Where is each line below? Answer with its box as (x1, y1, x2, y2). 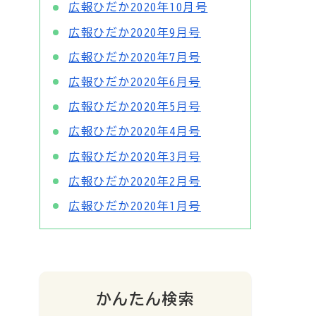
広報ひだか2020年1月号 (68, 200, 201, 212)
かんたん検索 (95, 291, 195, 307)
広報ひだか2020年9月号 (68, 26, 201, 38)
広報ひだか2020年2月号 (68, 175, 201, 187)
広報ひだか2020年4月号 (68, 126, 201, 138)
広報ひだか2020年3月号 (68, 150, 201, 162)
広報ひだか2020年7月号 (68, 51, 201, 63)
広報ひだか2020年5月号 (68, 101, 201, 113)
